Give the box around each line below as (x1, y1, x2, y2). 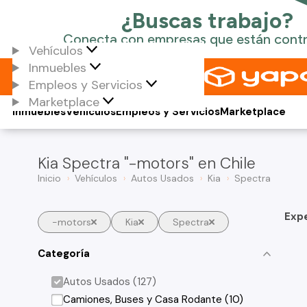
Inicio (38, 172, 61, 184)
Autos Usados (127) (63, 275, 157, 288)
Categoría (38, 246, 90, 260)
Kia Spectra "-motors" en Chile (38, 153, 256, 173)
